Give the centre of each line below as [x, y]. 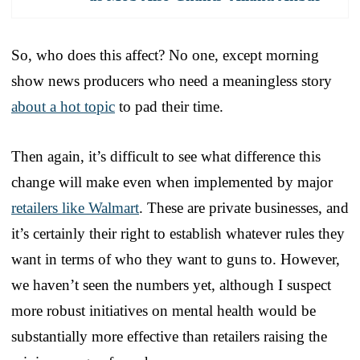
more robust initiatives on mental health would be [164, 310]
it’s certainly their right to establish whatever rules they [178, 233]
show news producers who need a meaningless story [172, 80]
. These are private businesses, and [244, 207]
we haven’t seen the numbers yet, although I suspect [171, 284]
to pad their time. [169, 106]
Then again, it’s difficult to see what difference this [166, 156]
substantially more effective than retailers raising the [169, 336]
